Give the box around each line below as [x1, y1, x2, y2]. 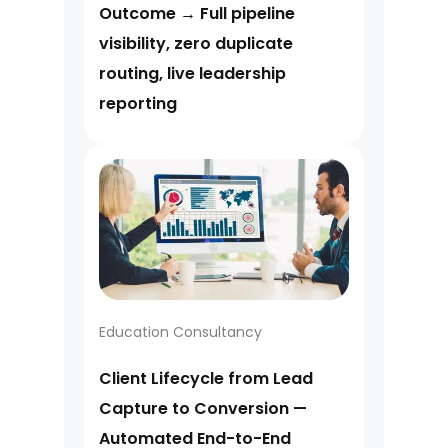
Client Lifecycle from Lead [99, 366, 313, 390]
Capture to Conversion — [99, 396, 307, 420]
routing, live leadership [99, 62, 286, 86]
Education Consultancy [99, 321, 262, 342]
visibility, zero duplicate [99, 32, 293, 56]
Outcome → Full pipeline [99, 2, 295, 26]
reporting [99, 92, 177, 116]
